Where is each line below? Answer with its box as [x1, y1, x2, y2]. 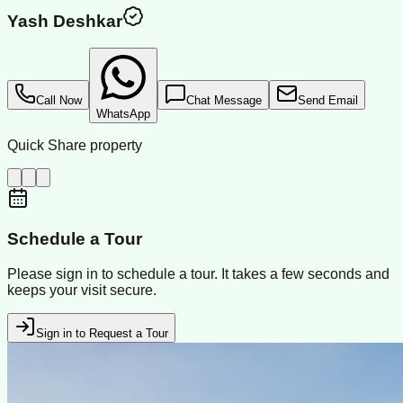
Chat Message [186, 94, 262, 108]
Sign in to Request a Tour [36, 326, 168, 340]
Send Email [298, 94, 358, 108]
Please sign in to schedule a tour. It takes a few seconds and [7, 265, 390, 282]
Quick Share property [7, 138, 142, 154]
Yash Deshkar [7, 11, 122, 31]
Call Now [36, 94, 82, 108]
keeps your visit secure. [7, 282, 157, 298]
